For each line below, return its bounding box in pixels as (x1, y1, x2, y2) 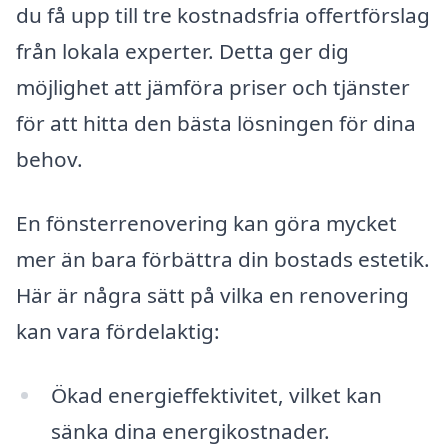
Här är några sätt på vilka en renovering (16, 280, 409, 309)
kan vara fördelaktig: (16, 316, 220, 345)
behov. (16, 145, 83, 174)
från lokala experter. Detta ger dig (16, 37, 349, 66)
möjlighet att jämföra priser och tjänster (16, 73, 410, 102)
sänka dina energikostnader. (50, 416, 330, 445)
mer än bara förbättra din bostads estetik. (16, 244, 430, 273)
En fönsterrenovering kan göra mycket (16, 208, 397, 237)
